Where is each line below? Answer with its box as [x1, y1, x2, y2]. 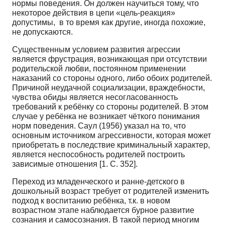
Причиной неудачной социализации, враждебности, [12, 83, 205, 92]
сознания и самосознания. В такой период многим [12, 215, 199, 224]
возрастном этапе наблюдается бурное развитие [12, 205, 194, 214]
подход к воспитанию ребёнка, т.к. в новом [12, 196, 170, 205]
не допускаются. [12, 27, 73, 36]
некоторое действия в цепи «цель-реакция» [12, 8, 175, 17]
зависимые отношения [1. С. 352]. [12, 159, 138, 168]
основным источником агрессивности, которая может [12, 131, 211, 140]
